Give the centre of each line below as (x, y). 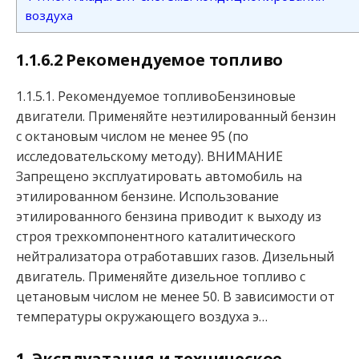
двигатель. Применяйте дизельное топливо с (161, 277)
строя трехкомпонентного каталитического (156, 237)
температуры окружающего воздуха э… (142, 317)
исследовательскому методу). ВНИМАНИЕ (149, 157)
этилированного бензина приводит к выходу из (169, 217)
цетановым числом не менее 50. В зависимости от (175, 297)
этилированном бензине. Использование (147, 197)
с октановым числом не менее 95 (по (132, 137)
